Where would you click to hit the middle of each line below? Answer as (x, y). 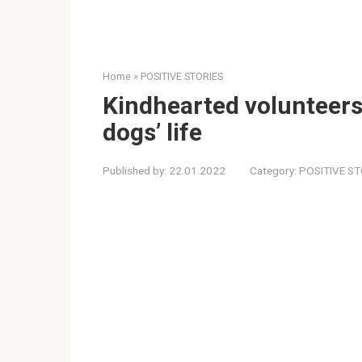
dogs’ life (152, 132)
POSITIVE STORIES (182, 76)
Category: (273, 170)
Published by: (135, 170)
